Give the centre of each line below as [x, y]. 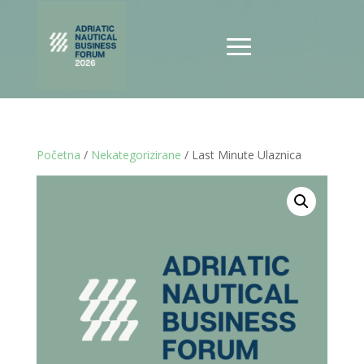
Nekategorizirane [136, 154]
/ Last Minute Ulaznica [241, 154]
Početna [58, 154]
